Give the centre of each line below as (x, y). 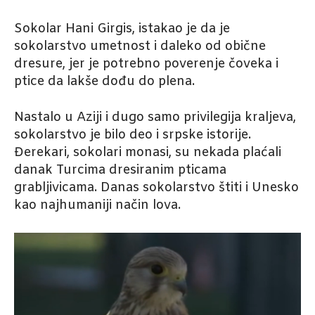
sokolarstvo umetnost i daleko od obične (140, 47)
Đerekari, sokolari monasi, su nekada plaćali (148, 153)
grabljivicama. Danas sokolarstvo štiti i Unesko (156, 188)
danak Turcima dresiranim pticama (120, 171)
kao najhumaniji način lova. (97, 206)
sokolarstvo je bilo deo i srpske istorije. (133, 135)
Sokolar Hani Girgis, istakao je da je (122, 29)
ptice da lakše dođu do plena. (104, 82)
